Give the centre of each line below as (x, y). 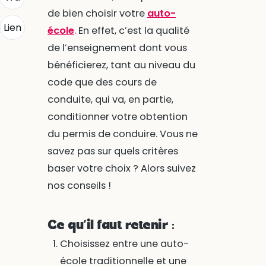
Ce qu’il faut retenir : (111, 225)
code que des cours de (102, 82)
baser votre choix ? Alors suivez (121, 168)
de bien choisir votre (97, 13)
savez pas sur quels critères (113, 151)
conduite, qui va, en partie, (110, 99)
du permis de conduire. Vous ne (122, 134)
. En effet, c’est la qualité (132, 30)
